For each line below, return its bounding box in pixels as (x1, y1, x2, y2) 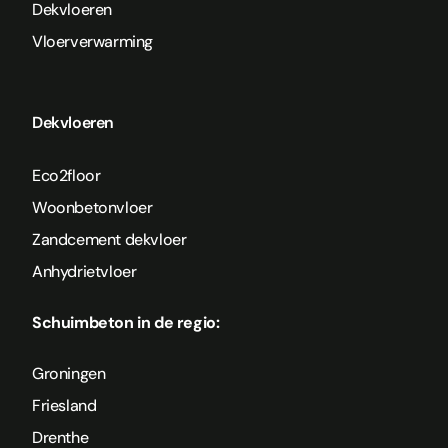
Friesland (32, 395, 97, 417)
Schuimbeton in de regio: (32, 312, 220, 334)
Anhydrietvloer (32, 261, 137, 283)
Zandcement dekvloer (32, 229, 187, 251)
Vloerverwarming (32, 31, 153, 53)
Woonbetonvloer (32, 197, 153, 219)
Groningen (32, 363, 106, 385)
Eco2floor (32, 165, 101, 187)
